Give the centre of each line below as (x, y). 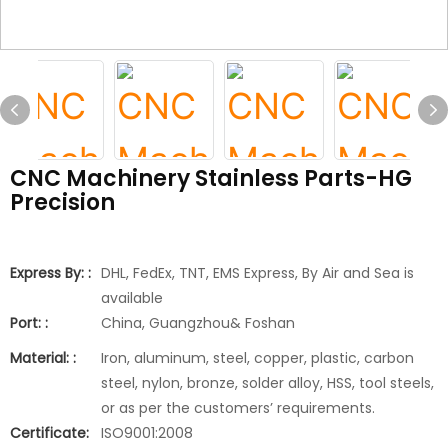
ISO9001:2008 (147, 433)
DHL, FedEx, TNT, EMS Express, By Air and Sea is (257, 273)
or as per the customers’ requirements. (238, 408)
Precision (62, 202)
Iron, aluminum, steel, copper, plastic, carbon (257, 358)
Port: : (29, 323)
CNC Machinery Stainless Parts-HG (211, 178)
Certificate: (49, 433)
